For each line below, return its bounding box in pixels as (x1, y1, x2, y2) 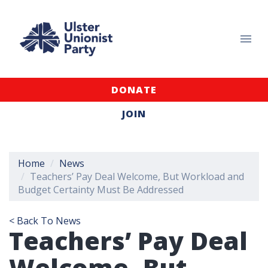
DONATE (111, 83, 157, 96)
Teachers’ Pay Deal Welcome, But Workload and (30, 170, 244, 183)
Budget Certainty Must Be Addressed (18, 183, 184, 196)
